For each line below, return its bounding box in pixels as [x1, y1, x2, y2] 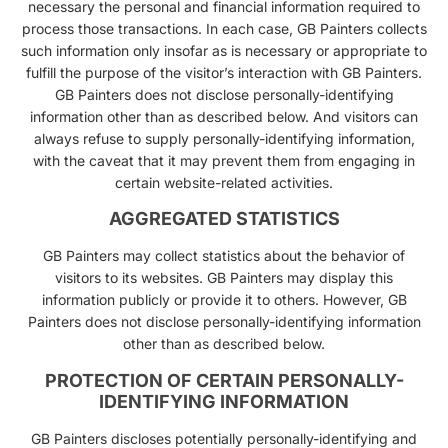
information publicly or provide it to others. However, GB [41, 291, 407, 309]
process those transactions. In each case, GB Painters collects [21, 19, 427, 37]
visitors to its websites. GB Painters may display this [55, 269, 393, 287]
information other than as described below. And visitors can [30, 107, 418, 125]
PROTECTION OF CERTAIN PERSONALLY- [44, 369, 404, 391]
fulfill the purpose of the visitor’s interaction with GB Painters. [26, 63, 422, 81]
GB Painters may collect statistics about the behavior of [43, 247, 405, 265]
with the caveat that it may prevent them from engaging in [33, 151, 415, 169]
